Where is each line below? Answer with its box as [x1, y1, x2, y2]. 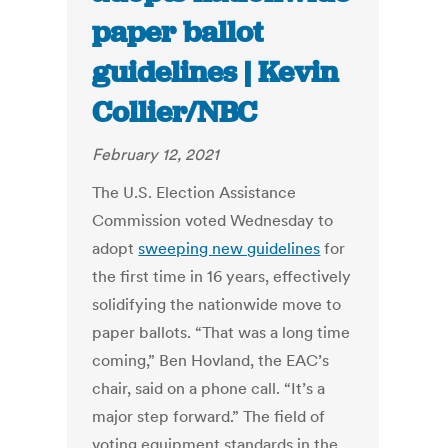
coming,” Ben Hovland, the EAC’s [92, 350, 330, 371]
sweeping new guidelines [138, 238, 321, 259]
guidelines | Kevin [92, 53, 339, 92]
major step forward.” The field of [92, 406, 326, 427]
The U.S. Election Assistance [92, 182, 297, 203]
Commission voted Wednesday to [92, 210, 334, 231]
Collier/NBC [92, 93, 258, 132]
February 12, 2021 [92, 144, 220, 165]
